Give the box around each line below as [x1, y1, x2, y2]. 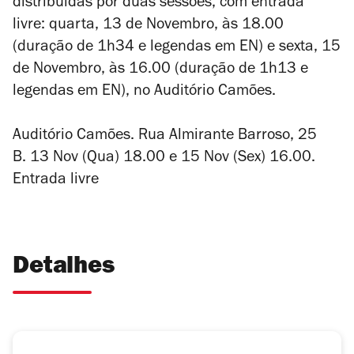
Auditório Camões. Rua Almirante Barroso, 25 [13, 129, 317, 145]
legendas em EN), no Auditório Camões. [13, 85, 276, 101]
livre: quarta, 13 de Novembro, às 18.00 [13, 18, 284, 35]
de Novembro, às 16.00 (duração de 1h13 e [13, 62, 308, 79]
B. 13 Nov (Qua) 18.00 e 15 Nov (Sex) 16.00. [13, 151, 315, 168]
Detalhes [13, 256, 115, 281]
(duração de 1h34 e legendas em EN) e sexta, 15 [13, 40, 341, 57]
